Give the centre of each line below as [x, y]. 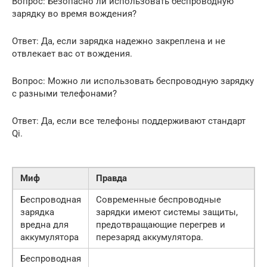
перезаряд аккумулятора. [150, 237]
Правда [111, 178]
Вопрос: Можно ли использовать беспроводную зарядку [133, 81]
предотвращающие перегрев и [161, 225]
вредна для [44, 225]
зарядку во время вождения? [74, 14]
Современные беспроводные [159, 200]
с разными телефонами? [64, 94]
